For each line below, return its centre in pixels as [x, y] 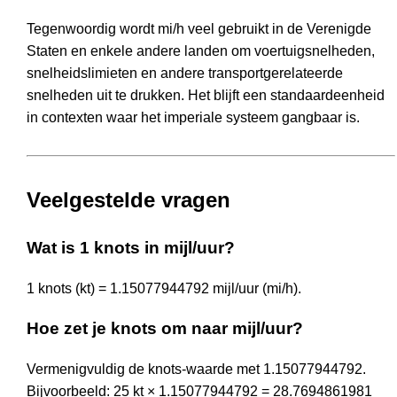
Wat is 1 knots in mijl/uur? [131, 247]
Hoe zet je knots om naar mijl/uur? [165, 329]
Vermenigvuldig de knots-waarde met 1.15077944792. [196, 370]
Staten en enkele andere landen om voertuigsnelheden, [201, 51]
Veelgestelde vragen [128, 199]
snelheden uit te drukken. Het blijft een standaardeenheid [206, 95]
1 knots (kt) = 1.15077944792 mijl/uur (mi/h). [164, 288]
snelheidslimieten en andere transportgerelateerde [185, 73]
